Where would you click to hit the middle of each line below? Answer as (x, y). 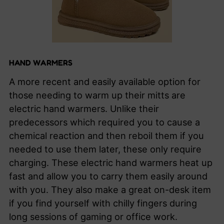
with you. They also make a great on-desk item (110, 189)
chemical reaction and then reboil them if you (106, 135)
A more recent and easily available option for (105, 81)
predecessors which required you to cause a (104, 122)
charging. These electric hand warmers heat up (111, 162)
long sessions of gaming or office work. (94, 216)
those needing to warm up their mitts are (97, 95)
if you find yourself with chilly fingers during (103, 203)
